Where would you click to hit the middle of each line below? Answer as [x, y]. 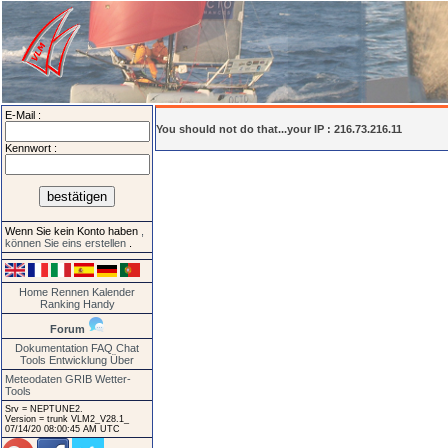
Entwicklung [78, 359]
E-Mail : [23, 115]
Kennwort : [31, 148]
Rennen [70, 291]
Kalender [113, 291]
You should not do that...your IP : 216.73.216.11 [279, 128]
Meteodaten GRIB [48, 378]
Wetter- [113, 378]
